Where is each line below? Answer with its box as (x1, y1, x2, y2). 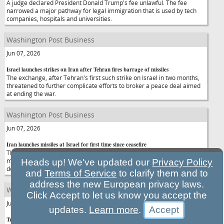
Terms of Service (44, 168, 117, 178)
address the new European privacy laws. (29, 179, 204, 189)
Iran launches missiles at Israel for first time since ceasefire (6, 140, 146, 148)
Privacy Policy (152, 157, 213, 167)
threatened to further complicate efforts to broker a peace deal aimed (6, 81, 200, 89)
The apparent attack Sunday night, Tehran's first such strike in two (6, 148, 189, 156)
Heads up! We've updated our (21, 157, 152, 167)
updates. (49, 204, 89, 215)
